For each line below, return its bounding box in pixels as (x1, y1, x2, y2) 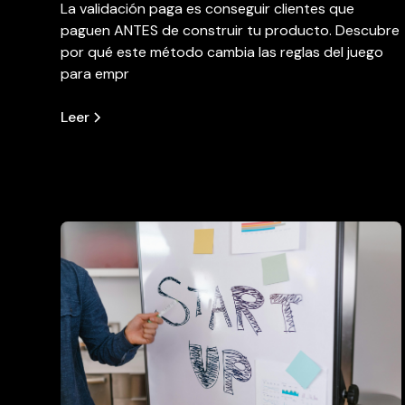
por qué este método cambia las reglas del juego (61, 42, 384, 61)
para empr (61, 63, 130, 83)
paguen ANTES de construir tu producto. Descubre (61, 20, 400, 40)
